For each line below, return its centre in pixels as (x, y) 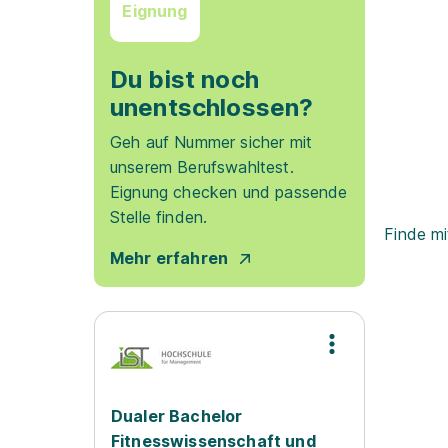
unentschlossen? (212, 107)
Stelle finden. (159, 217)
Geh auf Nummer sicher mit (211, 142)
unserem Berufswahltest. (202, 167)
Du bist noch (184, 79)
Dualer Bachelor (177, 416)
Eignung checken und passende (229, 192)
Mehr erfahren (169, 258)
